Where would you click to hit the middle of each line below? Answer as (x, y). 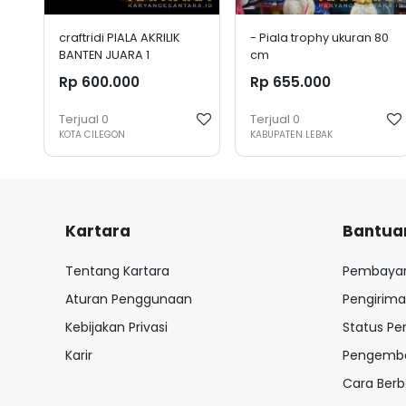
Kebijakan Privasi (116, 327)
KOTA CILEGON (92, 134)
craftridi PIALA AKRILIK (120, 38)
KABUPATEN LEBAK (291, 134)
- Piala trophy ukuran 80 (319, 38)
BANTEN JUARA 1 (104, 55)
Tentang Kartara (117, 271)
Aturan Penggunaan (129, 299)
